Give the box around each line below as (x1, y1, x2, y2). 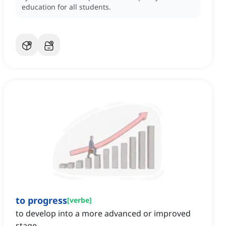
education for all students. (22, 2, 111, 12)
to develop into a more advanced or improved (16, 208, 191, 219)
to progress (16, 194, 67, 207)
